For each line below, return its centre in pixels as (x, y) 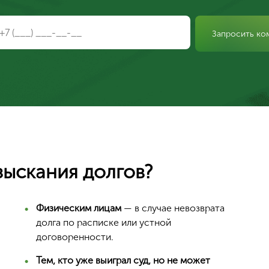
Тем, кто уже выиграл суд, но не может (123, 260)
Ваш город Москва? (134, 195)
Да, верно (134, 259)
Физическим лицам (79, 208)
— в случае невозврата (173, 208)
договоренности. (75, 237)
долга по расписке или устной (104, 222)
